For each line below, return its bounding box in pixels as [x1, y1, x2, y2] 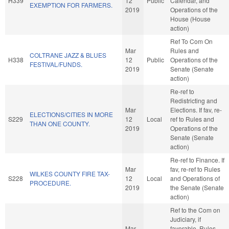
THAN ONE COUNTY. [30, 119, 90, 128]
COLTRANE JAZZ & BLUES [30, 50, 106, 59]
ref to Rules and [170, 114, 214, 123]
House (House [170, 14, 211, 23]
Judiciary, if [170, 214, 201, 223]
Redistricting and [170, 96, 217, 105]
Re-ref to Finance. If [170, 155, 224, 164]
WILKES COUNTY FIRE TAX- [30, 169, 110, 178]
